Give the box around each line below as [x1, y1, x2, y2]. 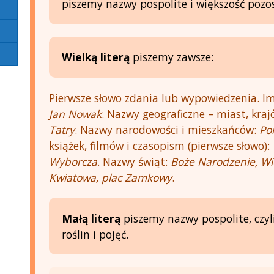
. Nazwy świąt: [97, 154, 171, 169]
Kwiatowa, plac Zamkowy [49, 169, 172, 185]
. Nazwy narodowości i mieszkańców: [75, 122, 260, 137]
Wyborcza [49, 154, 98, 169]
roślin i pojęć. [61, 226, 128, 242]
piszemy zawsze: [129, 50, 213, 65]
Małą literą [61, 210, 120, 226]
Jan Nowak [49, 106, 102, 121]
